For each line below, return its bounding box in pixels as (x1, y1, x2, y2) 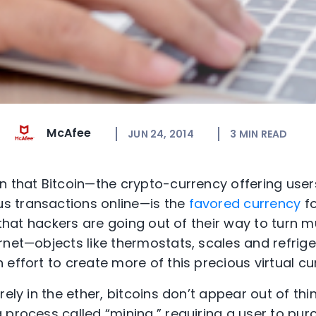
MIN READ (238, 126, 288, 141)
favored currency (188, 195, 301, 213)
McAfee (47, 125, 92, 142)
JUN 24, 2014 (128, 126, 194, 141)
